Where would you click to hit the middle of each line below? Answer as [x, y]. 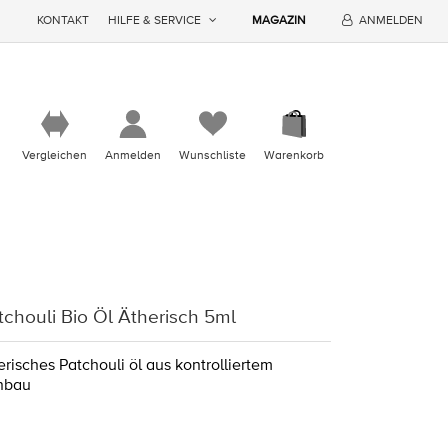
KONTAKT [63, 20]
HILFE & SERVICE [155, 20]
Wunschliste [212, 156]
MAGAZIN [279, 20]
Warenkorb [294, 156]
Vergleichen [54, 156]
